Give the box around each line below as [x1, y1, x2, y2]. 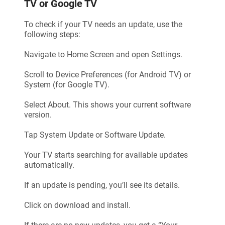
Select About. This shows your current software [24, 100, 191, 109]
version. [24, 110, 52, 120]
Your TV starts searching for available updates [24, 150, 188, 160]
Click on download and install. [24, 200, 131, 210]
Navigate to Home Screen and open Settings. [24, 50, 182, 59]
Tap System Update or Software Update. [24, 130, 166, 140]
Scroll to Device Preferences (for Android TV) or [24, 70, 191, 79]
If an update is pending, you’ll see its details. [24, 180, 182, 190]
